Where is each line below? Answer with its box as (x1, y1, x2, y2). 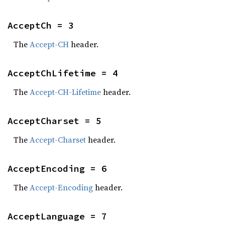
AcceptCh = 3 (8, 20, 74, 31)
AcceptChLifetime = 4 (8, 67, 118, 79)
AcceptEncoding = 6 (8, 163, 107, 174)
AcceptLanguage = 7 (8, 210, 107, 222)
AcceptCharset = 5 (8, 115, 101, 127)
